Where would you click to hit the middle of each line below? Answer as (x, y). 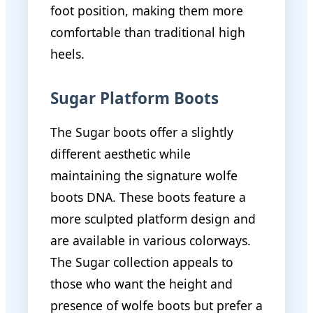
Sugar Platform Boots (134, 99)
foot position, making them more (147, 11)
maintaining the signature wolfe (144, 175)
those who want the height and (141, 283)
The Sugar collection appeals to (142, 262)
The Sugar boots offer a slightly (142, 132)
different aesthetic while (121, 153)
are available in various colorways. (151, 240)
